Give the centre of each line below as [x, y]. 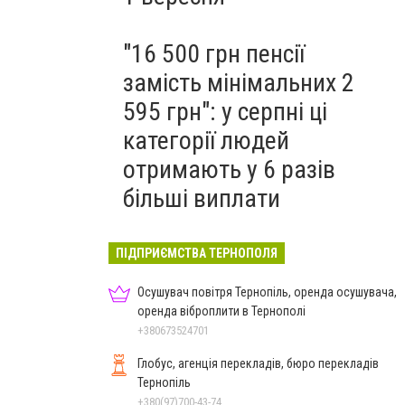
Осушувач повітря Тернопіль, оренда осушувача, [267, 292]
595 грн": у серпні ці [225, 112]
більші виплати [202, 198]
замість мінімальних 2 [239, 83]
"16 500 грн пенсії [214, 54]
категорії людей [206, 141]
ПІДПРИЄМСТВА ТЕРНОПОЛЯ [197, 253]
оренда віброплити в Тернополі [221, 311]
